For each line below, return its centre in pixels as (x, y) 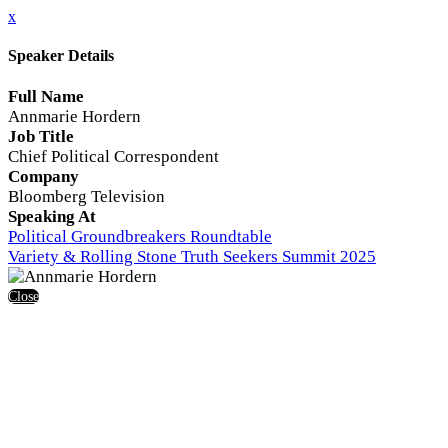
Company (43, 176)
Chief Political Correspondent (113, 156)
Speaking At (52, 216)
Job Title (41, 136)
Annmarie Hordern (74, 116)
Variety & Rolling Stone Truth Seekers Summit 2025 (192, 256)
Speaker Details (61, 56)
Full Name (46, 96)
